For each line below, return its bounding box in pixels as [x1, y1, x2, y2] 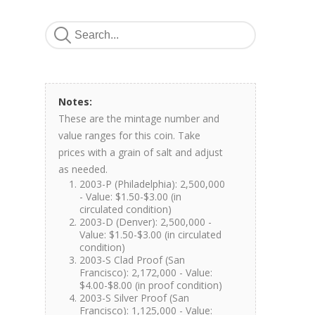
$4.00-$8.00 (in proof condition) [79, 278, 222, 292]
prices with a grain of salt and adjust [58, 146, 223, 159]
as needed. [58, 162, 108, 176]
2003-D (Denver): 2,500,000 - [79, 215, 212, 229]
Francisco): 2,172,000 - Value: [79, 266, 212, 279]
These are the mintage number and [58, 112, 219, 125]
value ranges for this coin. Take [58, 129, 200, 142]
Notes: [58, 95, 92, 108]
